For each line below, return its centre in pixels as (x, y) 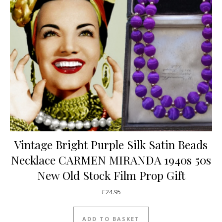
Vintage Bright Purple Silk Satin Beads (111, 144)
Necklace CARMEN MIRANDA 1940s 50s (111, 160)
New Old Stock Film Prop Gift (111, 175)
